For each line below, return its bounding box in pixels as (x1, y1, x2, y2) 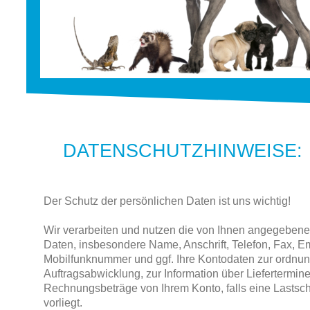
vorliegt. (43, 296, 82, 309)
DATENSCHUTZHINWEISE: (63, 140, 303, 161)
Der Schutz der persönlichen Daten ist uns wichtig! (43, 194, 291, 207)
